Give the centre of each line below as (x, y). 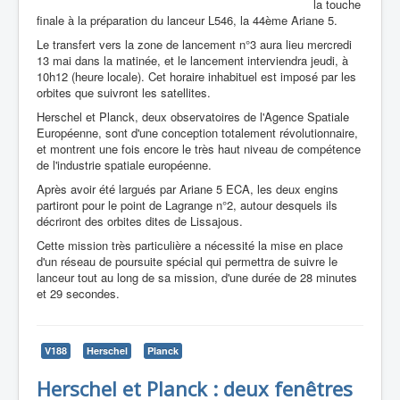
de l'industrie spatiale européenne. (124, 165)
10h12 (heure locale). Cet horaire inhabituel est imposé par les (196, 77)
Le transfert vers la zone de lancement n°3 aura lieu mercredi (194, 45)
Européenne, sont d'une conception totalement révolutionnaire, (197, 133)
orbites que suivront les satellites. (124, 93)
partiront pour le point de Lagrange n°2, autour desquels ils (187, 205)
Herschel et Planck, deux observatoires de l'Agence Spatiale (193, 117)
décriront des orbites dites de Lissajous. (140, 221)
